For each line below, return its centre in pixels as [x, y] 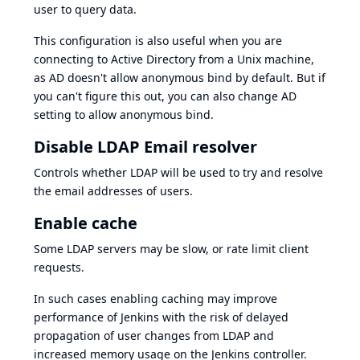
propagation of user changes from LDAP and [154, 335]
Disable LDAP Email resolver [145, 146]
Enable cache [86, 223]
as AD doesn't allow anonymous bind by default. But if [180, 77]
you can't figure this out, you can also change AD [165, 96]
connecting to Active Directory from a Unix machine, [174, 59]
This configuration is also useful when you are [158, 40]
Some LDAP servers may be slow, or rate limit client [171, 248]
